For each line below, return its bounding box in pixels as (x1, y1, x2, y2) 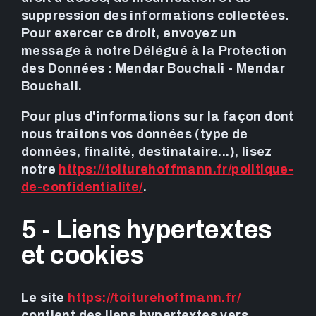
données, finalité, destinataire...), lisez (21, 145, 272, 159)
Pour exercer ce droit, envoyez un (21, 26, 237, 41)
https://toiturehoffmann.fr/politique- (59, 162, 294, 177)
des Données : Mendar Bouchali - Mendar (21, 61, 286, 76)
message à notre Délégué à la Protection (21, 44, 287, 59)
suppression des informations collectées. (21, 8, 289, 23)
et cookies (21, 241, 144, 270)
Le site (21, 291, 68, 305)
